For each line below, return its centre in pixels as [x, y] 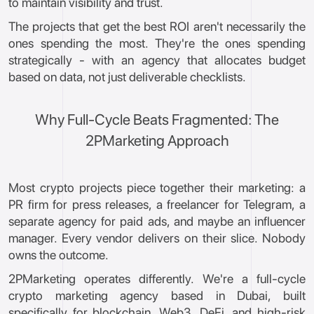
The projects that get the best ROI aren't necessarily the [157, 26]
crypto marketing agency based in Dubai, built [157, 295]
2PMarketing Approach [157, 141]
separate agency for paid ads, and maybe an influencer [157, 221]
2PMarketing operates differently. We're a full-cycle [157, 279]
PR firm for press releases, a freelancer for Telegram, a [157, 204]
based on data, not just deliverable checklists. [127, 77]
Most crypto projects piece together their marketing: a [157, 187]
